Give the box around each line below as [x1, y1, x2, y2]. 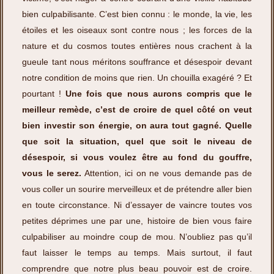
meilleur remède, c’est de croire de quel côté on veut [22, 105, 252, 114]
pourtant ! [22, 89, 66, 98]
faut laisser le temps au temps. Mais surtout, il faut [22, 248, 252, 257]
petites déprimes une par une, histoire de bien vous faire [22, 216, 252, 226]
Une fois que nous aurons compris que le [65, 89, 253, 98]
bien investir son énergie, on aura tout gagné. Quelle [22, 120, 252, 130]
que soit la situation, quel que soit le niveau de [22, 136, 252, 146]
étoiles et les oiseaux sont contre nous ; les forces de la [22, 25, 252, 35]
